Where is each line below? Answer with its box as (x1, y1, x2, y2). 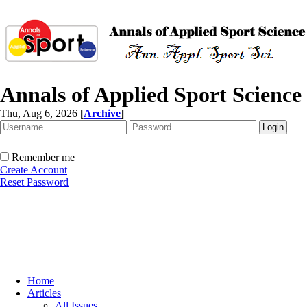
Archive (84, 108, 121, 119)
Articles (27, 287, 61, 299)
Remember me (12, 151, 75, 163)
